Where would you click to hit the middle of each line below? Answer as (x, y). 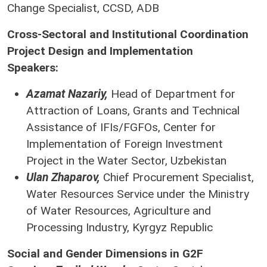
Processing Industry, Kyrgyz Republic (119, 227)
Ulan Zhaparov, (63, 177)
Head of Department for (172, 94)
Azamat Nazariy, (67, 94)
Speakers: (33, 68)
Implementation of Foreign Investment (125, 144)
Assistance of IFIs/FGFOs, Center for (121, 127)
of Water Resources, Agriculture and (119, 211)
